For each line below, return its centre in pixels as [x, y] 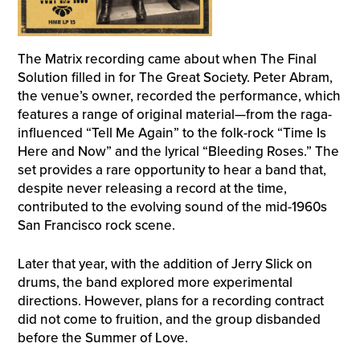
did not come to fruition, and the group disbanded [169, 320]
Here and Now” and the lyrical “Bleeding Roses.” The [178, 151]
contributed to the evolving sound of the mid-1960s [172, 207]
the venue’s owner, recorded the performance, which [179, 96]
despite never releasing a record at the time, [152, 188]
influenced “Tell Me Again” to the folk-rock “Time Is [172, 133]
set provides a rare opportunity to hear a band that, [172, 170]
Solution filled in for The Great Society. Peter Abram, [175, 77]
